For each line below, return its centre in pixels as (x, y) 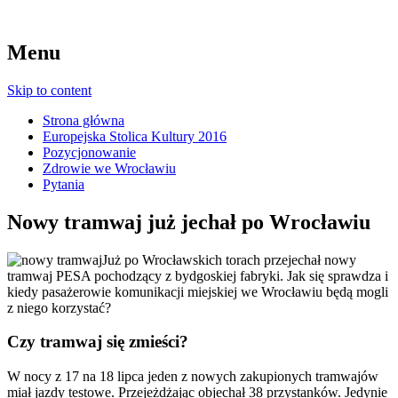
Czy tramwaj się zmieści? (98, 342)
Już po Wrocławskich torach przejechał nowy (229, 259)
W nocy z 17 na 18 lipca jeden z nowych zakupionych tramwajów (193, 377)
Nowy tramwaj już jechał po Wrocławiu (189, 222)
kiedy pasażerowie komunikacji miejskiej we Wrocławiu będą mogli (198, 291)
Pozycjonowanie (89, 152)
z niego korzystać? (59, 307)
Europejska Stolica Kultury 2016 (135, 136)
